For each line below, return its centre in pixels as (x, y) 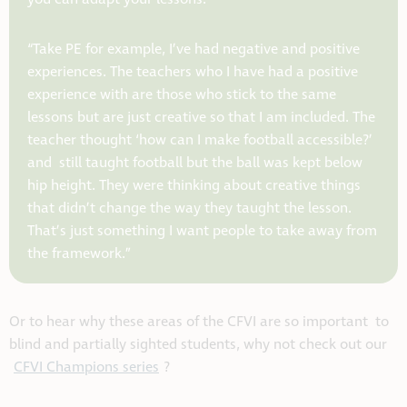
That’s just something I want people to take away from (202, 232)
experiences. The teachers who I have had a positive (193, 73)
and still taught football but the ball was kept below (195, 164)
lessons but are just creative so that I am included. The (201, 118)
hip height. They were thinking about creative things (194, 186)
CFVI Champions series (86, 368)
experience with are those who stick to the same (182, 95)
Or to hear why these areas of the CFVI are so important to (199, 323)
